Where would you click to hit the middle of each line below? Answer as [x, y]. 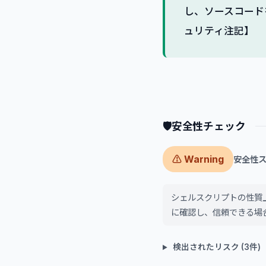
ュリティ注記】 [219, 31]
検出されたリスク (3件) [216, 247]
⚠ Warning [198, 159]
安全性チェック [208, 126]
